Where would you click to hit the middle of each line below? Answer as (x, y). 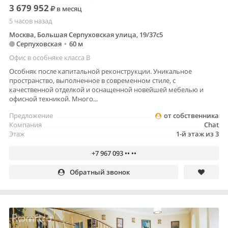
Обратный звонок (99, 172)
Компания (25, 125)
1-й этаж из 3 (197, 134)
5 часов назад (31, 21)
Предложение (31, 116)
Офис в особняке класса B (50, 58)
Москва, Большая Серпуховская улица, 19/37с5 (86, 35)
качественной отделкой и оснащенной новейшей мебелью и (106, 90)
